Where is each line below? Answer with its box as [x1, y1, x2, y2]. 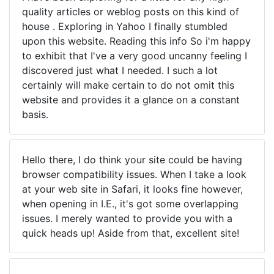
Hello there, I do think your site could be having [22, 154, 242, 166]
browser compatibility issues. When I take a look [22, 168, 246, 180]
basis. [22, 108, 48, 120]
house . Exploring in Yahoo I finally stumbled [22, 20, 228, 32]
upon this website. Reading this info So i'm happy [22, 35, 251, 47]
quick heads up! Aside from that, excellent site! [22, 227, 239, 239]
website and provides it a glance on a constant [22, 94, 240, 106]
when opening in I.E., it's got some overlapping [22, 198, 239, 210]
